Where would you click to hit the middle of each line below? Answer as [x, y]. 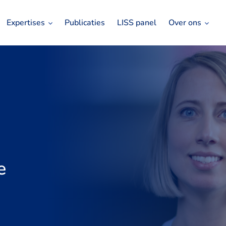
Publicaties [85, 23]
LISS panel [137, 23]
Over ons [185, 23]
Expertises [26, 23]
